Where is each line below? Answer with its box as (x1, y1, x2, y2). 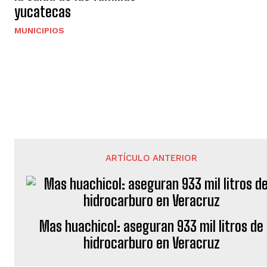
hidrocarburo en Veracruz (83, 234, 220, 252)
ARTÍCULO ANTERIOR (105, 153, 198, 163)
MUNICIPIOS (14, 26, 64, 35)
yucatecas (14, 3, 71, 20)
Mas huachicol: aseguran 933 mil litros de (39, 218, 264, 235)
